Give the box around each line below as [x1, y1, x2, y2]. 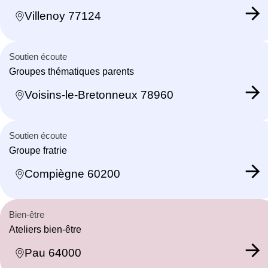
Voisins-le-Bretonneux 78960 [25, 89, 173, 102]
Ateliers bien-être [9, 224, 81, 234]
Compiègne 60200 [25, 167, 120, 181]
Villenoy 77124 [25, 10, 101, 23]
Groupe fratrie [9, 145, 67, 156]
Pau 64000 [25, 246, 81, 260]
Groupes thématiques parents [9, 66, 134, 77]
